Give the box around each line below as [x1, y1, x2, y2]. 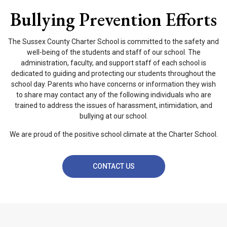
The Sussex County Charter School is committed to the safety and [8, 37, 219, 46]
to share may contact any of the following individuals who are [16, 91, 211, 99]
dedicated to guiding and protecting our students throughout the [11, 69, 216, 78]
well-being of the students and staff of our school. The [26, 48, 201, 56]
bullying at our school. [79, 112, 148, 120]
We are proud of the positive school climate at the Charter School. [9, 130, 218, 138]
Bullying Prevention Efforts [10, 8, 217, 31]
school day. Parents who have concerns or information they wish [11, 80, 216, 88]
